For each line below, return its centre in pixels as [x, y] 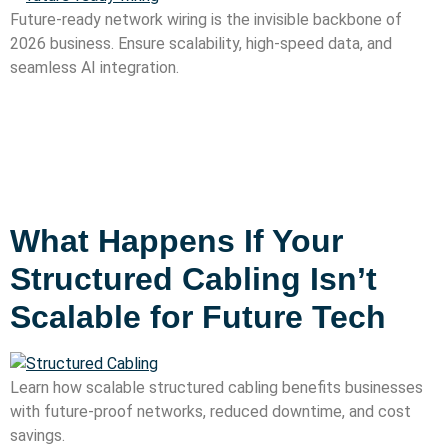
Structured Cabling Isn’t [193, 279]
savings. [37, 436]
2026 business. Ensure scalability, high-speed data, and [201, 43]
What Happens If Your [176, 241]
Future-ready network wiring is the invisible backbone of [206, 19]
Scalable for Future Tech [198, 317]
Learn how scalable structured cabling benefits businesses [216, 388]
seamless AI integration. [94, 67]
